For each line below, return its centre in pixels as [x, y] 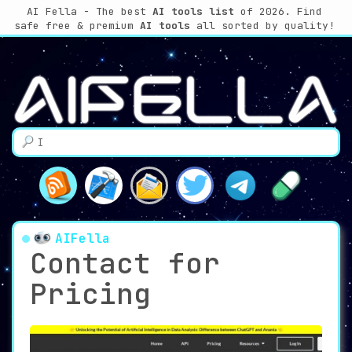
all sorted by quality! [262, 26]
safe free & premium [77, 26]
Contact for [125, 264]
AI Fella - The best [89, 11]
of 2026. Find [278, 11]
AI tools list [193, 11]
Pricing [90, 294]
